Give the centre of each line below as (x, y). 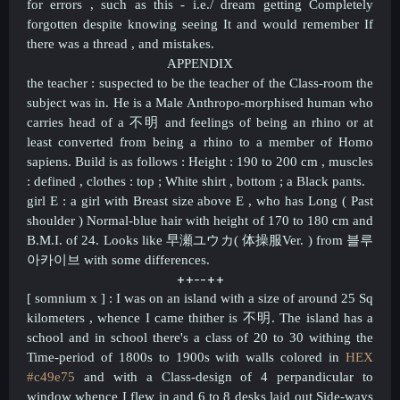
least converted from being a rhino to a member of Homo (200, 142)
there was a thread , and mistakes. (121, 44)
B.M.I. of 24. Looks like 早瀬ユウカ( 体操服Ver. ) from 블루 (200, 240)
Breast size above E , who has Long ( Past (253, 201)
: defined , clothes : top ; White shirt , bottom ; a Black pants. (196, 181)
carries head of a (78, 122)
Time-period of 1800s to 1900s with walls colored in (186, 357)
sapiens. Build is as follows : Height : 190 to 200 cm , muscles (200, 162)
